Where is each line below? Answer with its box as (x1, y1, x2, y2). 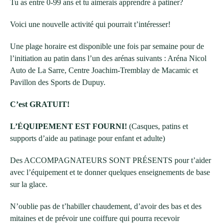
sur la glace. (10, 180, 47, 189)
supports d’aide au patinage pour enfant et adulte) (10, 134, 165, 143)
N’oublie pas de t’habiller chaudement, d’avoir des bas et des (10, 202, 201, 211)
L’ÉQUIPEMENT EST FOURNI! (10, 122, 127, 131)
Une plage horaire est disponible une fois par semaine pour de (10, 42, 204, 51)
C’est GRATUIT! (10, 100, 69, 109)
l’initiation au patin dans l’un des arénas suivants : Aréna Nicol (10, 54, 206, 63)
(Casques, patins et (127, 122, 188, 131)
